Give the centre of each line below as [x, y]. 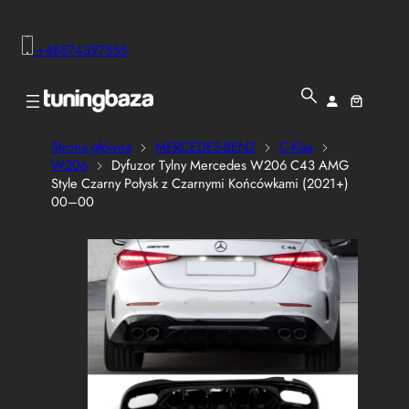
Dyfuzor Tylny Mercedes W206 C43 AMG [228, 166]
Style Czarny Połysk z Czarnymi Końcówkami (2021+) [200, 184]
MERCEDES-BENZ [205, 147]
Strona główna [91, 147]
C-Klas [296, 147]
